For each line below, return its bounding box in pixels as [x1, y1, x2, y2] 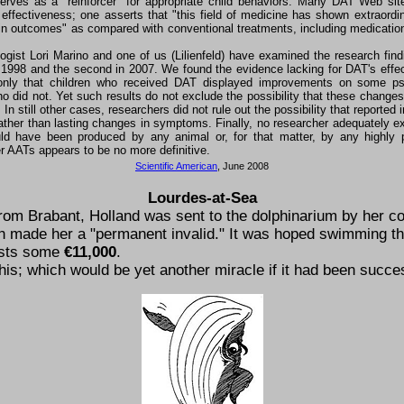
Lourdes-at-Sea [147, 188, 257, 207]
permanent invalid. [96, 225, 219, 243]
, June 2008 [217, 160, 269, 171]
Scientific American [135, 160, 217, 171]
